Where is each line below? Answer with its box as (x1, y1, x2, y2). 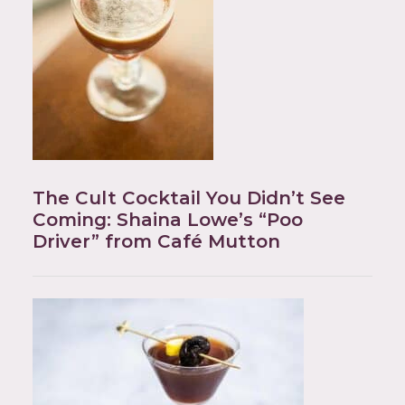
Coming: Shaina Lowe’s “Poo (33, 209, 303, 231)
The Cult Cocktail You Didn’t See (33, 187, 345, 209)
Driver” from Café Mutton (33, 231, 280, 252)
